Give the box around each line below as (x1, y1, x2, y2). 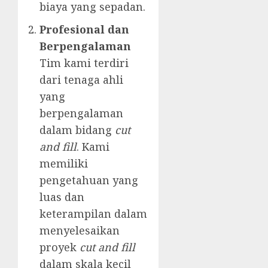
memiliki (39, 156, 88, 171)
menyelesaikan (39, 223, 120, 238)
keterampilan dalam (39, 206, 147, 221)
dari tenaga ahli (39, 72, 123, 87)
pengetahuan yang (39, 173, 138, 188)
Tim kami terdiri (39, 56, 129, 71)
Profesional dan (39, 22, 129, 37)
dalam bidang (39, 123, 115, 138)
